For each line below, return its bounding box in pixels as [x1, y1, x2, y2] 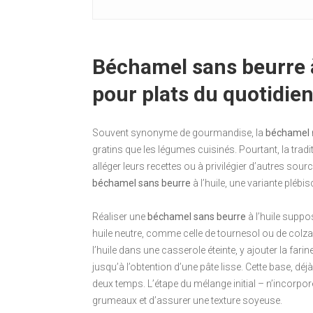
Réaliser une [92, 211, 147, 223]
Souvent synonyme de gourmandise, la [92, 127, 265, 139]
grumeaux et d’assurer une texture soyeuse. [92, 295, 282, 307]
